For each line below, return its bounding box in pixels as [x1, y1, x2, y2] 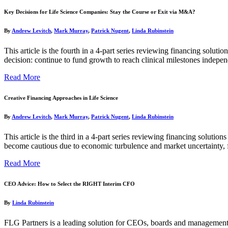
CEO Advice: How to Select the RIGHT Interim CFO [4, 180, 135, 187]
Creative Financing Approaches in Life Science [4, 94, 118, 101]
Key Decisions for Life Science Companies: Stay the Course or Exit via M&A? [4, 8, 195, 15]
